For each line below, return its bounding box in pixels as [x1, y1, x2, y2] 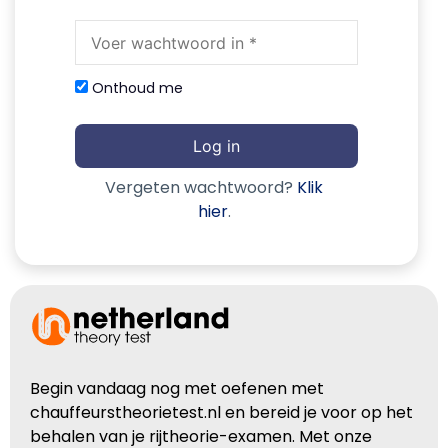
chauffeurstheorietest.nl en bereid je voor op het [30, 401, 413, 425]
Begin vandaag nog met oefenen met [30, 377, 324, 401]
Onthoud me [88, 78, 183, 98]
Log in [193, 136, 240, 156]
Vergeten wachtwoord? [105, 176, 297, 199]
